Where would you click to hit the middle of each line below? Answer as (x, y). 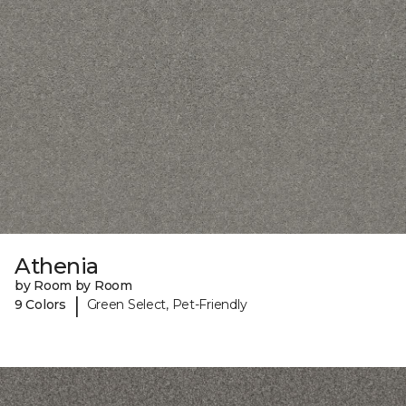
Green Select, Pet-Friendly (167, 305)
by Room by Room (73, 285)
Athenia (57, 266)
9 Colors (40, 305)
